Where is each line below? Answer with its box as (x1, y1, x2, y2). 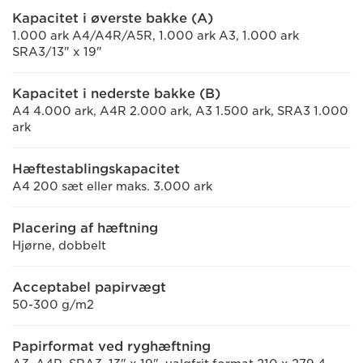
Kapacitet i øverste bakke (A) (12, 11, 213, 26)
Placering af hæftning (12, 220, 158, 236)
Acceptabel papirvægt (12, 280, 166, 295)
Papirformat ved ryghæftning (12, 339, 211, 354)
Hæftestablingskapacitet (12, 161, 180, 177)
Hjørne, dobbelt (12, 239, 106, 252)
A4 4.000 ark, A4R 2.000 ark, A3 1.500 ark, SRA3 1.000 (12, 105, 348, 117)
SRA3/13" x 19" (12, 45, 102, 58)
